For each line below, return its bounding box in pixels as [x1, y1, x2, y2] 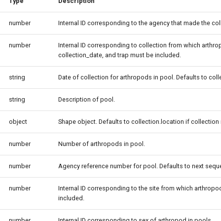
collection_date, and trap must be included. [58, 51, 181, 59]
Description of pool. [58, 96, 115, 103]
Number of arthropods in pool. [58, 140, 145, 147]
